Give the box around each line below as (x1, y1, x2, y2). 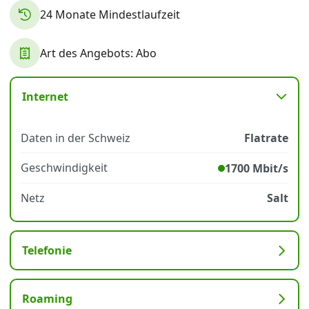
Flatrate (244, 130, 288, 146)
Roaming (22, 291, 72, 306)
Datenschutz (17, 35, 75, 49)
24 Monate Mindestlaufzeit (40, 7, 180, 22)
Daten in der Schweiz (21, 130, 130, 146)
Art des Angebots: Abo (40, 46, 157, 61)
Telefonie (22, 243, 72, 258)
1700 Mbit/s (225, 161, 288, 176)
